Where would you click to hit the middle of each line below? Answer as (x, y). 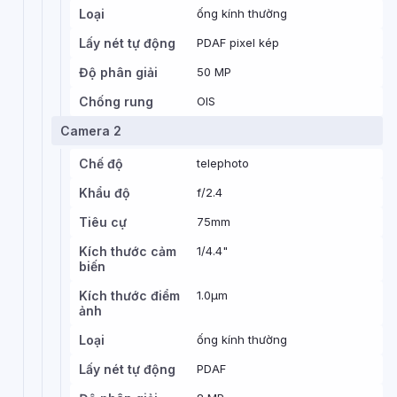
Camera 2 (91, 131)
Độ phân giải (118, 72)
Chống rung (116, 101)
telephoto (223, 163)
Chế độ (101, 163)
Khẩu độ (105, 193)
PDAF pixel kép (238, 43)
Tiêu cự (103, 222)
